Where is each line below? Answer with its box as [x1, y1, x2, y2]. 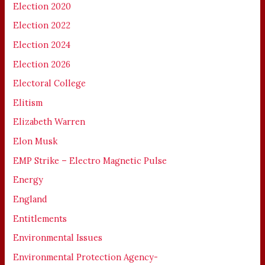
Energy [13, 174, 44, 186]
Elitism [13, 96, 43, 108]
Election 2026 [13, 58, 71, 70]
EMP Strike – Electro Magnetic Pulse [13, 154, 167, 166]
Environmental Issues [13, 232, 103, 244]
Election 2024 [13, 38, 71, 50]
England [13, 193, 48, 205]
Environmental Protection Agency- [13, 251, 159, 263]
